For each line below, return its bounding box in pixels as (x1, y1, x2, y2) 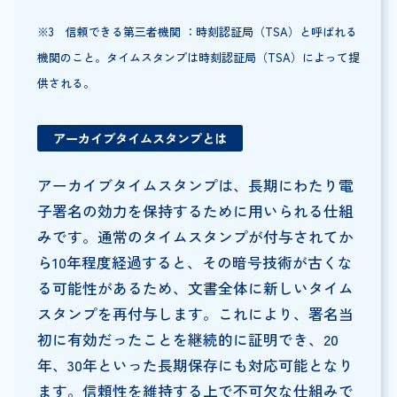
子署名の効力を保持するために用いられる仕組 (36, 200, 354, 222)
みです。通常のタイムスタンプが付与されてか (36, 226, 354, 248)
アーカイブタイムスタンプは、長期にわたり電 (36, 175, 354, 197)
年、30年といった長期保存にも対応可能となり (36, 354, 354, 377)
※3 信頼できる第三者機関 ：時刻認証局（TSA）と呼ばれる (36, 23, 357, 41)
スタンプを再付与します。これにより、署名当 (36, 303, 354, 325)
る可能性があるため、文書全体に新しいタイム (36, 277, 354, 300)
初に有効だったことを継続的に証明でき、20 (36, 329, 339, 351)
